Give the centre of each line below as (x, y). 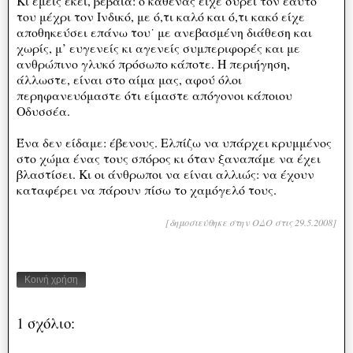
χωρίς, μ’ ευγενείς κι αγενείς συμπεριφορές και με (158, 47)
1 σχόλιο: (46, 323)
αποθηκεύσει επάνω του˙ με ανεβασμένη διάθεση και (164, 32)
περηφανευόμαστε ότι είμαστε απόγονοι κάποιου (154, 95)
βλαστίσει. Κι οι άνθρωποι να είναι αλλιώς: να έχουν (165, 173)
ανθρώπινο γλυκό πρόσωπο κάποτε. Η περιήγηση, (153, 63)
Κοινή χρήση (51, 280)
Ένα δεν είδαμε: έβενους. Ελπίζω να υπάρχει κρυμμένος (174, 142)
